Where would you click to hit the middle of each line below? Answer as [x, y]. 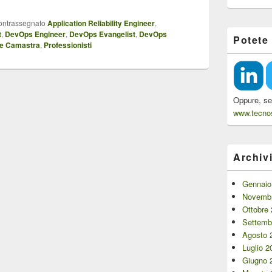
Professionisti [68, 45]
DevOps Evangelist [102, 34]
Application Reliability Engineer [101, 23]
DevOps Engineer [35, 34]
